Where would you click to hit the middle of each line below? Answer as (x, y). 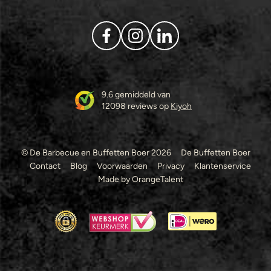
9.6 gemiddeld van (136, 94)
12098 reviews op (136, 106)
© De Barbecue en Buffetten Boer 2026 (96, 152)
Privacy (171, 166)
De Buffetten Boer (215, 152)
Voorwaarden (122, 166)
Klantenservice (223, 166)
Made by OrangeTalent (140, 179)
